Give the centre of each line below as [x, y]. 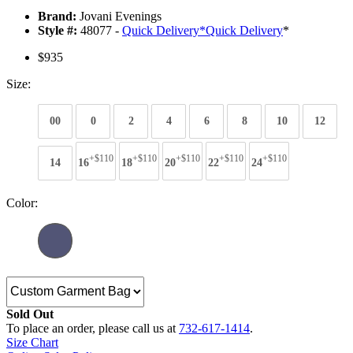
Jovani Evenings [119, 17]
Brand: [57, 17]
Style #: [58, 31]
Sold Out [30, 314]
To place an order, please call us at [93, 328]
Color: [22, 203]
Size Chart [32, 342]
